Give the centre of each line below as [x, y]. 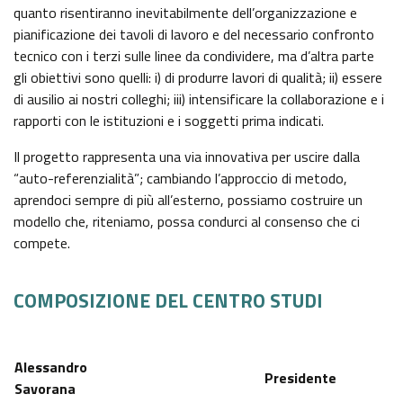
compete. [42, 243]
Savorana [45, 389]
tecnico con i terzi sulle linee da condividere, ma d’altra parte [194, 56]
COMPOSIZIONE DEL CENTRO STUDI [168, 301]
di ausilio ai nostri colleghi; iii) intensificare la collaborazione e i [199, 99]
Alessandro [51, 367]
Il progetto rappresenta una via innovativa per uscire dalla [187, 157]
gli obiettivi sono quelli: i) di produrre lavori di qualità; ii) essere [198, 78]
